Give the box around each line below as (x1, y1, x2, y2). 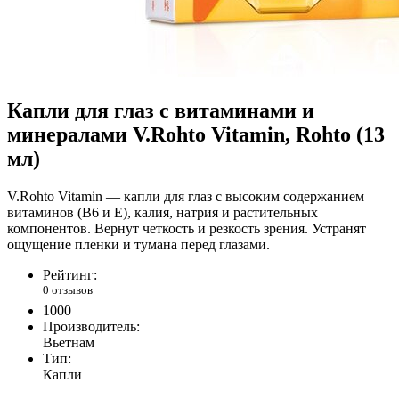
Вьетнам (43, 335, 94, 351)
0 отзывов (43, 283, 93, 297)
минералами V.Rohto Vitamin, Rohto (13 (7, 123, 385, 147)
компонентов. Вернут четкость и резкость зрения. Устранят (7, 221, 366, 237)
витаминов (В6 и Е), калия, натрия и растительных (7, 205, 318, 221)
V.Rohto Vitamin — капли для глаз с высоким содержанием (7, 189, 364, 205)
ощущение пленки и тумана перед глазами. (7, 237, 270, 253)
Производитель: (43, 319, 140, 335)
